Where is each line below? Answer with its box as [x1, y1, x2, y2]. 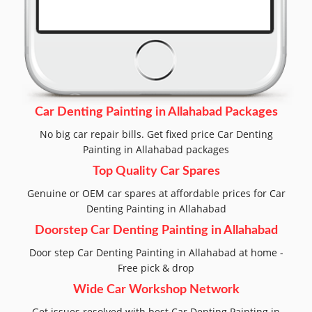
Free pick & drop [118, 261, 194, 275]
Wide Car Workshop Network [72, 283, 240, 297]
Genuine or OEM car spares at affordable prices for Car [26, 187, 286, 201]
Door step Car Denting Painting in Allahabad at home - [29, 246, 283, 260]
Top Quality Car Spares [92, 165, 220, 178]
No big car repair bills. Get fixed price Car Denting [39, 127, 273, 141]
